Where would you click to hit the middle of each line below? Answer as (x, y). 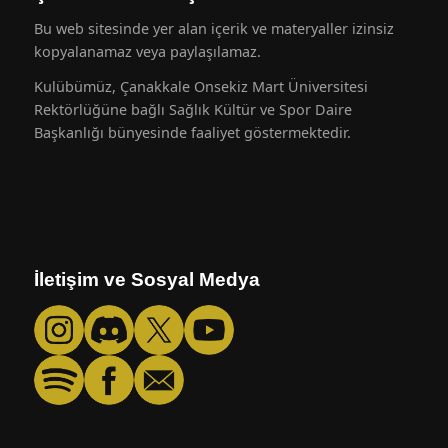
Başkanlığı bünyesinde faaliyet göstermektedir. (192, 133)
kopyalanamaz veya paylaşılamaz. (147, 52)
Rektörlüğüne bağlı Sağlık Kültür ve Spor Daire (192, 110)
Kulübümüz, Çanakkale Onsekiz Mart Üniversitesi (200, 87)
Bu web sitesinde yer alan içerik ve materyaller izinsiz (213, 29)
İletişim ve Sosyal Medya (146, 280)
